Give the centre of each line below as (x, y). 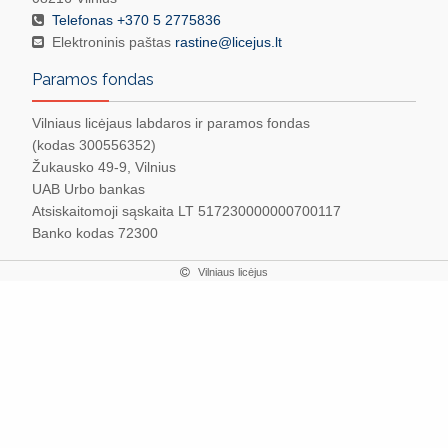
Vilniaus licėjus (233, 272)
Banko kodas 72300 (95, 233)
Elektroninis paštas (113, 42)
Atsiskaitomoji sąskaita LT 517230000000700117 (186, 211)
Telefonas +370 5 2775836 (136, 20)
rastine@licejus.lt (228, 42)
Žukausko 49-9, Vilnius (104, 167)
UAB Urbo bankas (88, 189)
